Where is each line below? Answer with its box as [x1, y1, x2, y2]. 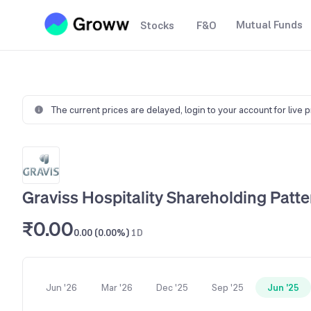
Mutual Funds [236, 17, 303, 32]
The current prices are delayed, [51, 103, 185, 116]
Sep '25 [212, 281, 244, 294]
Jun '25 [267, 281, 299, 294]
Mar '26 [101, 281, 133, 294]
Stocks [140, 18, 174, 33]
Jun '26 [45, 281, 77, 294]
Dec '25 [156, 281, 188, 294]
